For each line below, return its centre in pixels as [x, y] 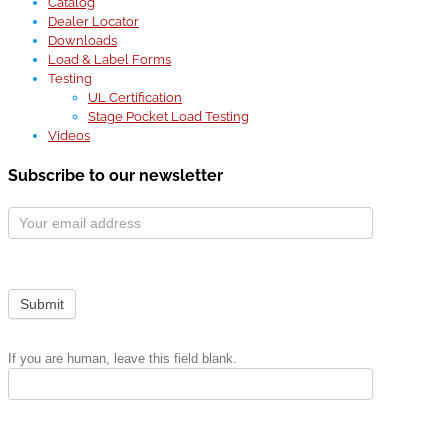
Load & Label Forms [109, 60]
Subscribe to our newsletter [115, 176]
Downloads [82, 41]
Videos [69, 136]
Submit [42, 303]
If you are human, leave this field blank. [122, 358]
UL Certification [135, 98]
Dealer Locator [93, 22]
